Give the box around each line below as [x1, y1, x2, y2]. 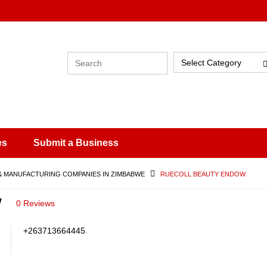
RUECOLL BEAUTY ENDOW [160, 170, 246, 178]
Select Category [181, 58, 241, 67]
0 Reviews [15, 198, 55, 208]
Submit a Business [33, 138, 119, 148]
